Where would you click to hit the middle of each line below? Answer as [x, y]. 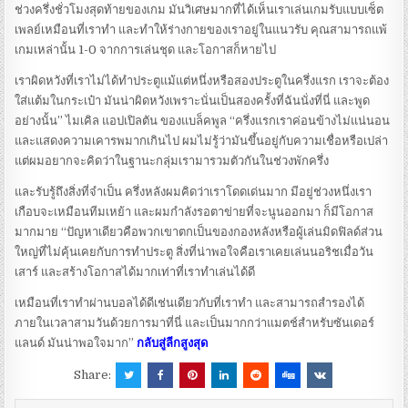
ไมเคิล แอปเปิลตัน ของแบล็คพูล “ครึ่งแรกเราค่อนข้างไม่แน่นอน [228, 120]
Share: [94, 374]
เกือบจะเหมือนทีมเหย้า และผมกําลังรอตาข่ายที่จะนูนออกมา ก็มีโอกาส [194, 211]
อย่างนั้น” [41, 120]
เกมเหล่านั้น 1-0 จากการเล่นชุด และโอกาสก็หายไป [146, 49]
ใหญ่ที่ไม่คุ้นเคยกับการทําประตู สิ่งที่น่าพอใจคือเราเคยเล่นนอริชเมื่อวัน [194, 251]
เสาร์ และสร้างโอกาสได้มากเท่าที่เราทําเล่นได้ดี [135, 271]
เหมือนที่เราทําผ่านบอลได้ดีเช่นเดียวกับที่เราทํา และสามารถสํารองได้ [190, 302]
